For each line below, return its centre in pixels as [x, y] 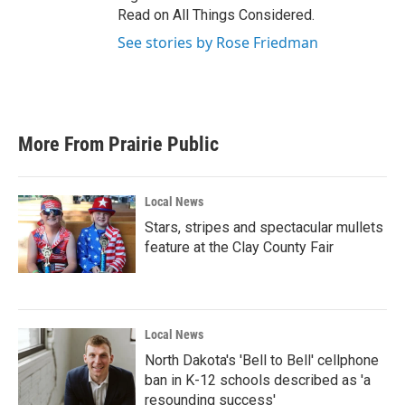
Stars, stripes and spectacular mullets [264, 227]
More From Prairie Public [118, 144]
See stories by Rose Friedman [218, 42]
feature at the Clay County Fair [239, 247]
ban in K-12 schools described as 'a [258, 380]
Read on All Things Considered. [216, 15]
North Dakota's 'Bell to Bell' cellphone [262, 360]
